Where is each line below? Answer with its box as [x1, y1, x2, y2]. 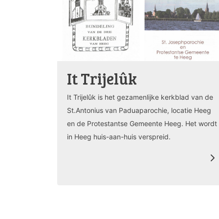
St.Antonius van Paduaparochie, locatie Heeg [67, 106, 211, 114]
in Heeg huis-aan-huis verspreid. [67, 132, 171, 141]
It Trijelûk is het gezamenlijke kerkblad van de [67, 92, 213, 101]
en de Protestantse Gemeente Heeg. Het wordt [67, 119, 217, 128]
